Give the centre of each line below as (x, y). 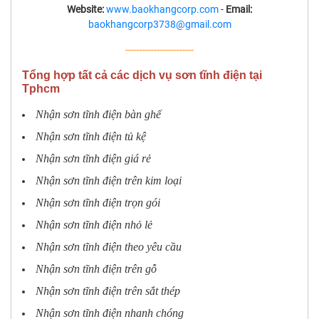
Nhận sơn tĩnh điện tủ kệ (91, 136)
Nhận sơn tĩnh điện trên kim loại (109, 180)
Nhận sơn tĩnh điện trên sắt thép (108, 291)
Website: (85, 9)
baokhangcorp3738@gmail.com (159, 24)
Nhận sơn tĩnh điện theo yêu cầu (109, 246)
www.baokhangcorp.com (162, 9)
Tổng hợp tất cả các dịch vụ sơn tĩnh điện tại (142, 75)
